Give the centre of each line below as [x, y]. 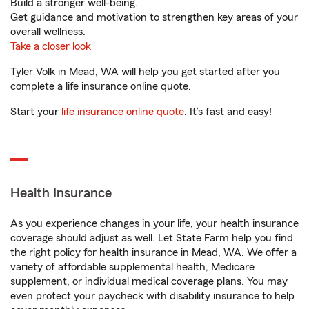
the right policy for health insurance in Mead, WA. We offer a [153, 252]
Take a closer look [51, 46]
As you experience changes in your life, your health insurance [154, 223]
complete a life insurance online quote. [101, 86]
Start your [36, 112]
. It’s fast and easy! [228, 112]
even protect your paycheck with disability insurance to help [152, 296]
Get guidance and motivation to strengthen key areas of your [154, 17]
